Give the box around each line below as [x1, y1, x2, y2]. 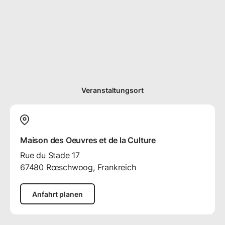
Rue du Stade [20, 150, 70, 161]
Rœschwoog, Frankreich [46, 162, 136, 173]
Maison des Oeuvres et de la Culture [20, 135, 156, 146]
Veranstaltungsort [81, 85, 144, 94]
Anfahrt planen [32, 189, 83, 198]
